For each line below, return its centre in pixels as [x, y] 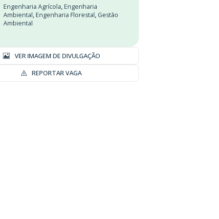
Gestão [108, 15]
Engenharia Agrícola [32, 7]
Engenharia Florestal [65, 15]
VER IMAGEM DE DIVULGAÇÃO [57, 55]
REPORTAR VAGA [56, 73]
